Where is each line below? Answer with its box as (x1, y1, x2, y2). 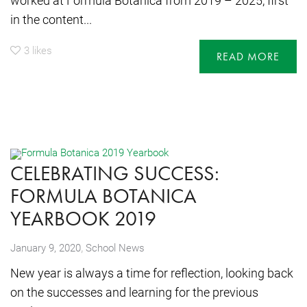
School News (86, 240, 145, 254)
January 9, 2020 (10, 240, 81, 254)
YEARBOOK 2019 (10, 205, 156, 232)
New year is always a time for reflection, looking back (10, 264, 293, 281)
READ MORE (217, 49, 280, 64)
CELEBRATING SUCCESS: (10, 160, 219, 186)
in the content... (10, 11, 92, 28)
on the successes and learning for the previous (10, 283, 258, 300)
